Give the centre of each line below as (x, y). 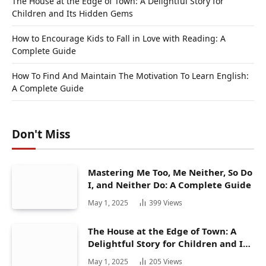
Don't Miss (41, 134)
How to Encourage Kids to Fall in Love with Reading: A (119, 39)
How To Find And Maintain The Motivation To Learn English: (130, 76)
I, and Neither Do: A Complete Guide (170, 185)
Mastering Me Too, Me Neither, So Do (170, 172)
